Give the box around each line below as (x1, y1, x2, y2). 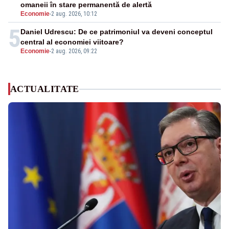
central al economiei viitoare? (20, 38, 124, 47)
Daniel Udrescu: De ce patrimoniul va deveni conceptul (20, 28, 213, 36)
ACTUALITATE (10, 84, 79, 95)
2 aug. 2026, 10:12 (51, 10, 97, 18)
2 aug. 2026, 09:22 (51, 48, 97, 55)
